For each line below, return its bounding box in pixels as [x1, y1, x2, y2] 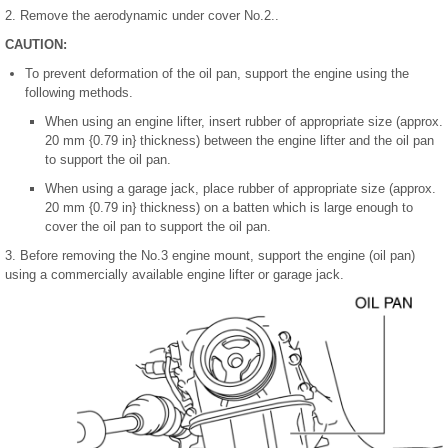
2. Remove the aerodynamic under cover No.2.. [5, 8, 279, 24]
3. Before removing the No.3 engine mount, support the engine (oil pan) [5, 248, 415, 264]
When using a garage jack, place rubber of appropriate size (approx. [45, 181, 436, 197]
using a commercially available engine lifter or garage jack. [5, 267, 344, 283]
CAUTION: [5, 37, 67, 53]
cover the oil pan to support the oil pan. [45, 219, 271, 235]
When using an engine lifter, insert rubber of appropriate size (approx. [45, 114, 443, 130]
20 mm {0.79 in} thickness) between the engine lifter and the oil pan [45, 133, 434, 149]
